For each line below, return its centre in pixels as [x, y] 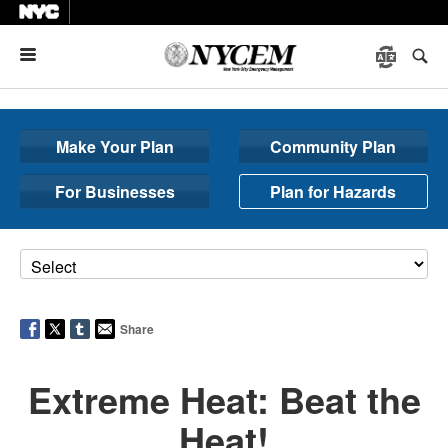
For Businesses [114, 191]
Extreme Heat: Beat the [224, 399]
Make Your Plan [114, 146]
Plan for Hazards [333, 191]
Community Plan [333, 146]
